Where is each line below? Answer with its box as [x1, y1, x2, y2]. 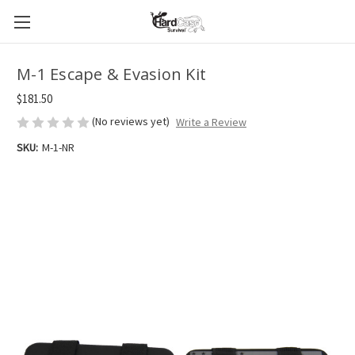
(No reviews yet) [92, 114, 170, 128]
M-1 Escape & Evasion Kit [17, 63, 206, 86]
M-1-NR [41, 140, 74, 155]
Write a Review [175, 115, 246, 130]
